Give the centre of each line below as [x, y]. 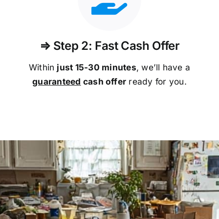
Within [43, 67]
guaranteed [57, 81]
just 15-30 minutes [97, 67]
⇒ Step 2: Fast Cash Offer [109, 45]
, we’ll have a [163, 67]
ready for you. [156, 81]
